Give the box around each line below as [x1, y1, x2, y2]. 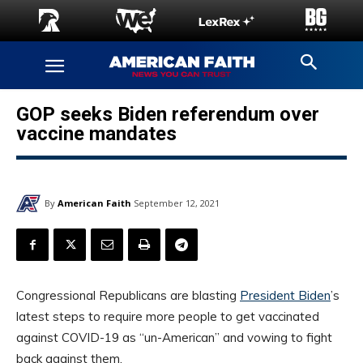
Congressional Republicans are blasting [16, 288, 240, 304]
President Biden [240, 288, 331, 304]
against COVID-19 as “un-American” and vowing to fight [16, 330, 332, 346]
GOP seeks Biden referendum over [16, 103, 319, 126]
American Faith [58, 196, 131, 209]
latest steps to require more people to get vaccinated [16, 309, 319, 325]
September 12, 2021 [134, 197, 220, 210]
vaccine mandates [16, 122, 177, 145]
